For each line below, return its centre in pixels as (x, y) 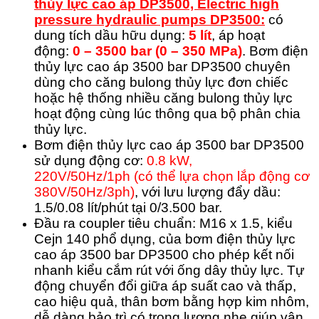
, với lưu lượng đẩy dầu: (208, 192)
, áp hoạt (238, 36)
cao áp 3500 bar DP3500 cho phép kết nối (164, 255)
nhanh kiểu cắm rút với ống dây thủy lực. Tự (169, 271)
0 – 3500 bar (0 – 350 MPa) (157, 51)
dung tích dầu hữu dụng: (110, 36)
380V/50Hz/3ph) (84, 192)
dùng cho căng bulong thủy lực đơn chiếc (161, 83)
